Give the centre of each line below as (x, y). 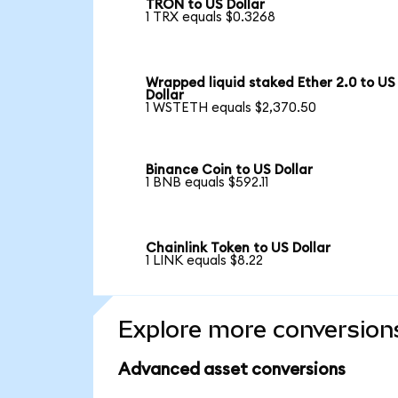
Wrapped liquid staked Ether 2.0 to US (271, 84)
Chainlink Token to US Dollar (239, 248)
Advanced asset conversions (231, 370)
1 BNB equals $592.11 (207, 183)
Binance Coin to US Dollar (230, 171)
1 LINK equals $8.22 (205, 260)
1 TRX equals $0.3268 (211, 18)
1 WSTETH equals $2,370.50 (231, 108)
